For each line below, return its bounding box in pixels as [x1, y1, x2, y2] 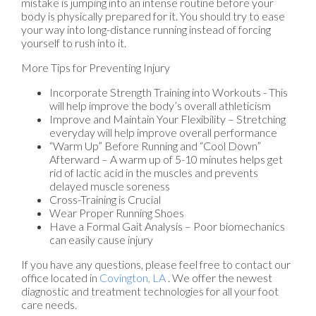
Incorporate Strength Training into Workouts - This [49, 85, 288, 99]
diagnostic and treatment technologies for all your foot [21, 284, 279, 298]
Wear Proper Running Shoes [49, 206, 184, 220]
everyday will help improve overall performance [49, 126, 277, 140]
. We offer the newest [168, 271, 272, 285]
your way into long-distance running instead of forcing [21, 23, 271, 37]
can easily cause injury [49, 233, 153, 247]
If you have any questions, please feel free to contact [21, 257, 274, 272]
